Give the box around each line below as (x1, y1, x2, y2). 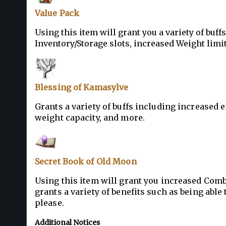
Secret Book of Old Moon (35, 156, 137, 166)
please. (35, 197, 64, 208)
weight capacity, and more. (35, 112, 145, 123)
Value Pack (35, 8, 80, 18)
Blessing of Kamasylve (35, 82, 129, 92)
